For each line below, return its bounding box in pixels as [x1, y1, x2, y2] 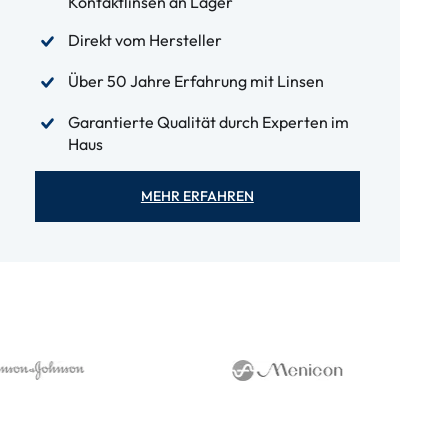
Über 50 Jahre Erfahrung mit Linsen [67, 71, 324, 91]
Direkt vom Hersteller [67, 30, 222, 50]
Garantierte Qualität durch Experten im [67, 112, 349, 132]
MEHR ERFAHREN [140, 187, 254, 205]
